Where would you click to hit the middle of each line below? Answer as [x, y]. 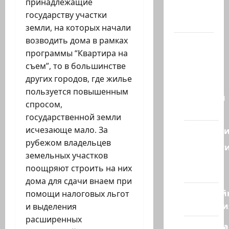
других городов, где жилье [79, 79]
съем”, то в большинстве [76, 66]
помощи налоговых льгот [77, 194]
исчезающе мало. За [67, 130]
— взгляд [193, 55]
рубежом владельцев [68, 143]
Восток [199, 110]
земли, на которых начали [78, 28]
